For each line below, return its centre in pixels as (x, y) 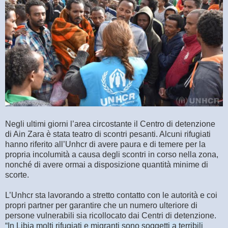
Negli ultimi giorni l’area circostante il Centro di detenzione (110, 124)
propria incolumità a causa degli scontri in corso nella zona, (112, 155)
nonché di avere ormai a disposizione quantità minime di (107, 165)
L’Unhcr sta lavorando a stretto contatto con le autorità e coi (111, 195)
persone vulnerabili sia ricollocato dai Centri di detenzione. (111, 216)
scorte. (18, 175)
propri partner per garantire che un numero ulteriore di (101, 206)
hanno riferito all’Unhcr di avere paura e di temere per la (105, 145)
